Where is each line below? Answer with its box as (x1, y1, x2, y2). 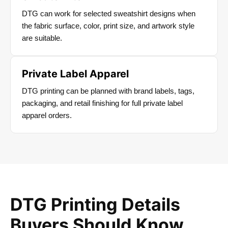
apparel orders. (22, 111, 72, 120)
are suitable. (22, 34, 62, 43)
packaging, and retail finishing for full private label (22, 99, 183, 108)
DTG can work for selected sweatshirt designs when (22, 9, 195, 18)
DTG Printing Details (10, 194, 180, 215)
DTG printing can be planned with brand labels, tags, (22, 87, 194, 96)
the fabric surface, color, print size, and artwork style (22, 21, 194, 31)
